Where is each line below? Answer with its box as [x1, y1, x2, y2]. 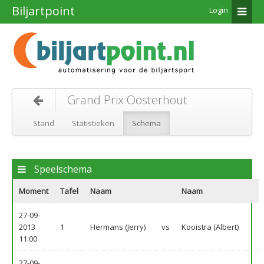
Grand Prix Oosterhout [67, 92, 187, 108]
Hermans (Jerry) [90, 222, 146, 232]
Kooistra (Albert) [181, 222, 239, 232]
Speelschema [32, 163, 92, 176]
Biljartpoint [12, 3, 75, 19]
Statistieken [72, 118, 114, 128]
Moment [19, 186, 48, 196]
